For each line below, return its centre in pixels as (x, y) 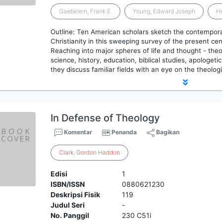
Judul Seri (68, 205)
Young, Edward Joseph (164, 11)
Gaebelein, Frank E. (86, 11)
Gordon (87, 152)
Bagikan (167, 132)
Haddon (109, 152)
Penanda (124, 132)
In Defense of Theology (105, 118)
